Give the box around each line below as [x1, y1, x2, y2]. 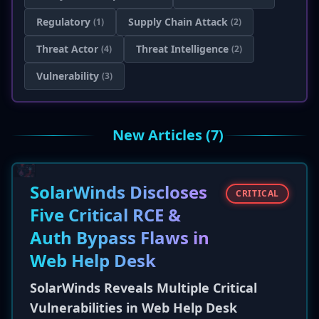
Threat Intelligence [136, 42, 229, 56]
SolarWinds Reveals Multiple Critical [30, 279, 257, 296]
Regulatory [36, 15, 90, 28]
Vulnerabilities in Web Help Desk [30, 299, 237, 316]
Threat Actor [36, 42, 98, 56]
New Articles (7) [113, 125, 224, 145]
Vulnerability [36, 69, 99, 83]
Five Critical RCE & [30, 203, 181, 226]
